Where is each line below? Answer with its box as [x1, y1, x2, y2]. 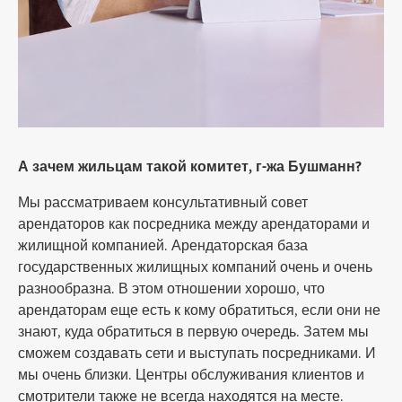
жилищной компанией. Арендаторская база [18, 237, 308, 255]
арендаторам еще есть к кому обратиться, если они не [18, 301, 380, 319]
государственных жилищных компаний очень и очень [18, 258, 372, 276]
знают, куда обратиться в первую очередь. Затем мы [18, 323, 369, 341]
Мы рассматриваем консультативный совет [18, 194, 308, 212]
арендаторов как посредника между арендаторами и [18, 215, 370, 233]
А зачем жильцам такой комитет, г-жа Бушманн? [18, 158, 362, 176]
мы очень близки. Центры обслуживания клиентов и [18, 366, 364, 384]
